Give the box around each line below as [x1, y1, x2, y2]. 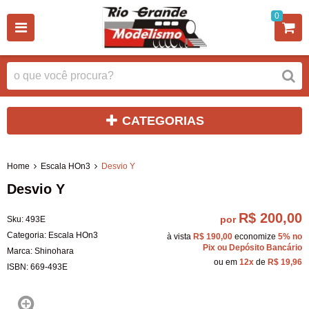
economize [232, 231, 278, 241]
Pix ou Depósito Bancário [203, 242, 302, 252]
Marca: [7, 246, 34, 256]
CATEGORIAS [122, 114, 204, 128]
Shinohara [34, 246, 74, 256]
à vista [167, 231, 193, 241]
